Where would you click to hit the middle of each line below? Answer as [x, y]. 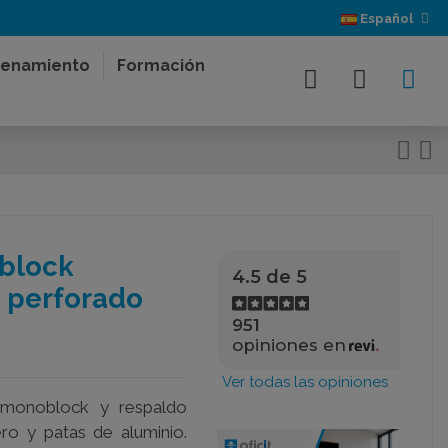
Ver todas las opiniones [305, 382]
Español [387, 18]
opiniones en [289, 345]
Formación [161, 65]
